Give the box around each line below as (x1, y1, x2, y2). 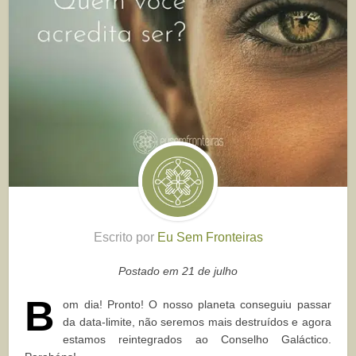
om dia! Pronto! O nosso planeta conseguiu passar (63, 298, 331, 311)
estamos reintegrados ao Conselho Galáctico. (63, 333, 331, 346)
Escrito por (93, 230, 157, 245)
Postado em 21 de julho (118, 265, 238, 278)
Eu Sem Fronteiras (157, 230, 263, 245)
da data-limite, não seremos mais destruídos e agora (63, 315, 331, 329)
